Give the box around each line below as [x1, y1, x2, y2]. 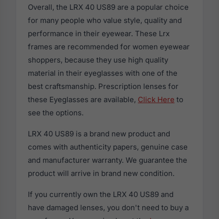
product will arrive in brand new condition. [28, 169, 175, 178]
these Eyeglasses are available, [28, 95, 138, 105]
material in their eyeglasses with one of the [28, 68, 177, 78]
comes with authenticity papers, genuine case [28, 142, 188, 152]
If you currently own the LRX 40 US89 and [28, 190, 174, 199]
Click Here [138, 95, 175, 105]
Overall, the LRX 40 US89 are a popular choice [28, 2, 189, 12]
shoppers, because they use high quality [28, 55, 168, 65]
